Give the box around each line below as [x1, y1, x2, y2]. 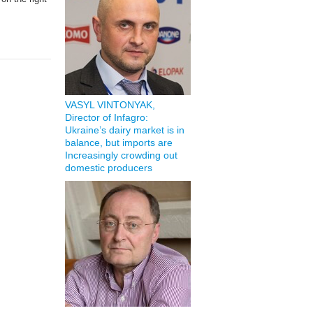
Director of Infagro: [64, 112, 148, 123]
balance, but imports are [64, 137, 173, 148]
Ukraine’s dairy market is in [64, 124, 184, 136]
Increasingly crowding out [64, 150, 177, 161]
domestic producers [64, 162, 152, 173]
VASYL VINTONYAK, [64, 99, 155, 110]
